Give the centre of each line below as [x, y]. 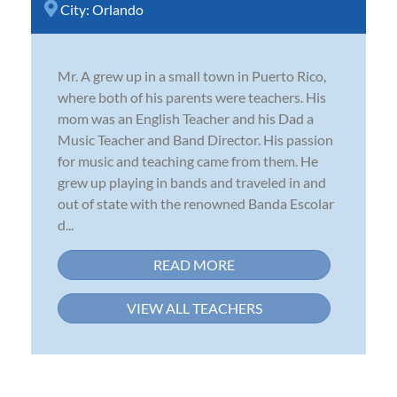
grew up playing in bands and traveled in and [192, 182]
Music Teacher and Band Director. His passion [195, 139]
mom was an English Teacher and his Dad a [186, 118]
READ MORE [194, 264]
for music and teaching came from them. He [188, 160]
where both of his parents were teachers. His [192, 97]
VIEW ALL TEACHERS [194, 307]
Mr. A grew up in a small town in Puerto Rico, [192, 75]
